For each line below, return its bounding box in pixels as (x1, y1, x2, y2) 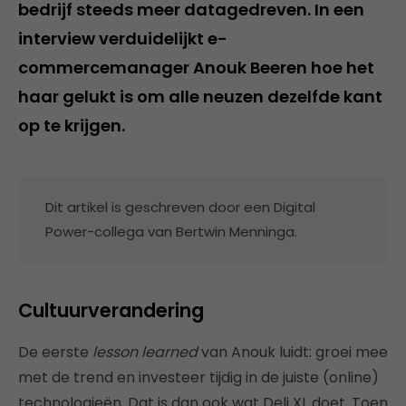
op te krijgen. (18, 113, 125, 137)
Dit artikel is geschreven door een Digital (45, 197, 315, 217)
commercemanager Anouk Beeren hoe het (18, 55, 374, 79)
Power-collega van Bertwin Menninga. (45, 221, 297, 241)
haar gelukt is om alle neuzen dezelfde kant (18, 84, 382, 108)
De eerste (18, 341, 92, 362)
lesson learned (92, 341, 198, 362)
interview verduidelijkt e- (18, 26, 227, 50)
